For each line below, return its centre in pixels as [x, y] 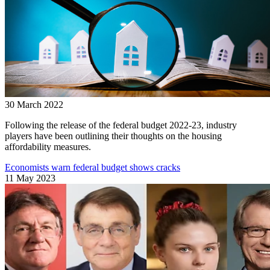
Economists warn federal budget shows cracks [93, 167]
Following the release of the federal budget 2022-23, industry [121, 125]
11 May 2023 [30, 178]
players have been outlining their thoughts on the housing [113, 136]
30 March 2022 [34, 104]
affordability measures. [48, 146]
